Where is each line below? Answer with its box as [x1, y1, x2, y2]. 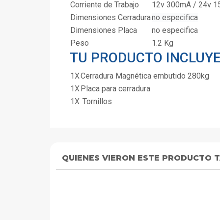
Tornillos [81, 97, 112, 107]
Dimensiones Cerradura [70, 13, 151, 23]
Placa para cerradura [81, 84, 150, 94]
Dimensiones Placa [70, 26, 137, 35]
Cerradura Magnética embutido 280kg [81, 71, 209, 81]
